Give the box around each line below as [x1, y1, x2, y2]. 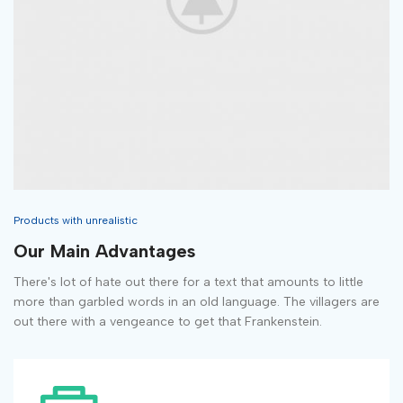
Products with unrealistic [13, 214, 138, 228]
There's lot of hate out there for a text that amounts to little [13, 274, 363, 291]
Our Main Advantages [13, 240, 195, 263]
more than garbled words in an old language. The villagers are [13, 294, 380, 310]
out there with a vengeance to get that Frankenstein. [13, 314, 322, 330]
